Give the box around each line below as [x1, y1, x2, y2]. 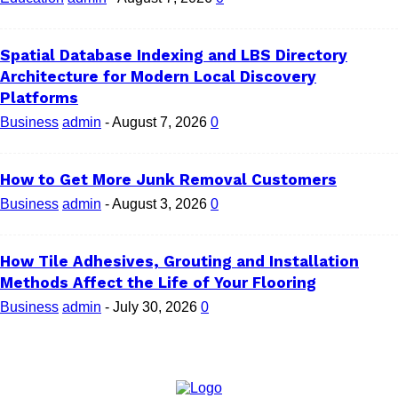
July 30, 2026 [113, 299, 197, 314]
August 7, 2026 [112, 115, 207, 130]
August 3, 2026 [112, 196, 207, 211]
